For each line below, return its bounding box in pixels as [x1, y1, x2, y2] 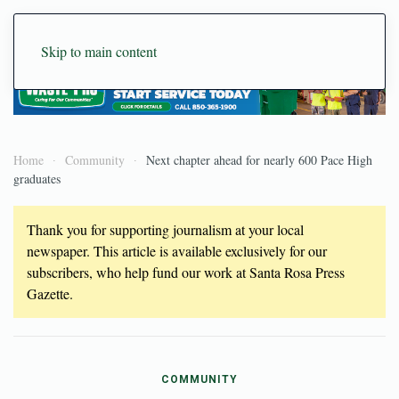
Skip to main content [41, 42, 157, 61]
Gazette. [27, 283, 73, 303]
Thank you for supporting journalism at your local [27, 219, 304, 239]
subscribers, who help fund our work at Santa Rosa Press [27, 262, 345, 281]
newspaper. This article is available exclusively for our [27, 240, 327, 260]
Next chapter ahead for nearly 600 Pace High [146, 151, 372, 168]
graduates [13, 169, 61, 187]
